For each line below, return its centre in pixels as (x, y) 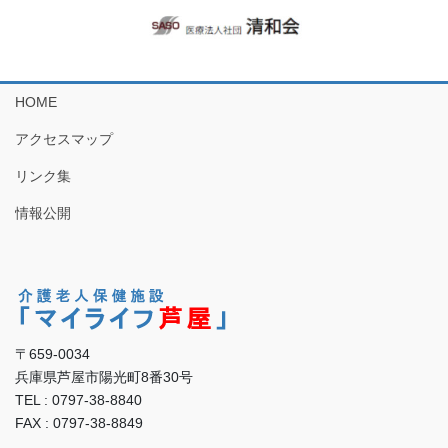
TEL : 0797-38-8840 (78, 399)
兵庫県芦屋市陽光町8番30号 (104, 376)
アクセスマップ (64, 139)
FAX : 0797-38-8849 (79, 422)
